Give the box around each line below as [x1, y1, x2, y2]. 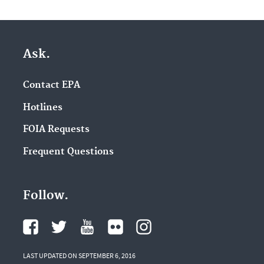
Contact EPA [22, 79, 80, 91]
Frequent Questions [22, 146, 114, 158]
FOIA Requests [22, 124, 90, 136]
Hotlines [22, 101, 62, 113]
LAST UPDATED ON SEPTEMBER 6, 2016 [22, 250, 136, 260]
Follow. [22, 187, 68, 203]
